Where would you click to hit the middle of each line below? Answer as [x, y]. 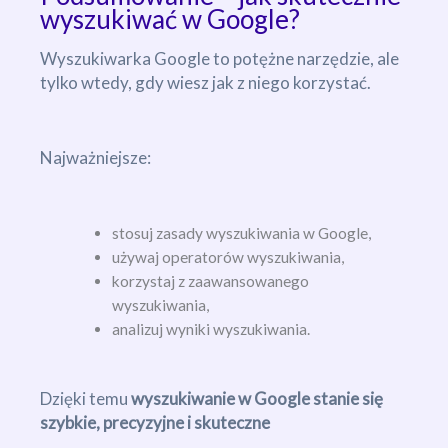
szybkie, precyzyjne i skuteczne [155, 423]
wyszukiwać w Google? [170, 18]
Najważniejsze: [95, 157]
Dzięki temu [85, 399]
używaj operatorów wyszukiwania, [227, 256]
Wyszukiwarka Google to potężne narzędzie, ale [219, 58]
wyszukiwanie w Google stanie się [257, 399]
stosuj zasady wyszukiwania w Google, [241, 232]
